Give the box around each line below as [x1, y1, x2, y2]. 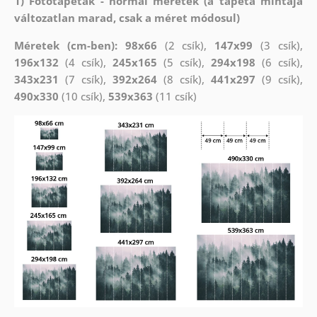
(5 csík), [157, 54, 212, 69]
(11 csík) [152, 88, 197, 103]
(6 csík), [255, 54, 304, 69]
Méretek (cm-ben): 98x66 [13, 38, 157, 52]
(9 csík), [255, 71, 304, 86]
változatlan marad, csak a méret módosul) [13, 10, 240, 25]
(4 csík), [58, 54, 113, 69]
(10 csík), [58, 88, 108, 103]
